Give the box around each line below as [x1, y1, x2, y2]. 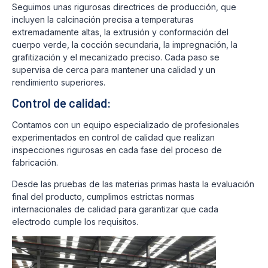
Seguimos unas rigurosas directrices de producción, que [12, 2, 236, 13]
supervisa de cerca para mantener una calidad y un [12, 65, 215, 75]
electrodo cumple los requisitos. [12, 216, 138, 227]
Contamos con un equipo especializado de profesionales [12, 120, 239, 130]
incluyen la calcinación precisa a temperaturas [12, 14, 194, 25]
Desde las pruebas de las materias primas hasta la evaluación [12, 178, 254, 189]
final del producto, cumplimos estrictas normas [12, 191, 194, 202]
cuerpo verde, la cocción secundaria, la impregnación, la [12, 39, 237, 50]
